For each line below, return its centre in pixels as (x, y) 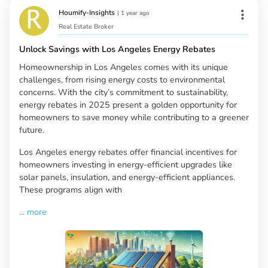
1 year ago (135, 13)
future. (32, 130)
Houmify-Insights (87, 13)
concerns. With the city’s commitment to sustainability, (124, 92)
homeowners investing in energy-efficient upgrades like (126, 165)
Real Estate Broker (86, 27)
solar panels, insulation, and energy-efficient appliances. (127, 177)
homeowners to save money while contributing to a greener (134, 118)
